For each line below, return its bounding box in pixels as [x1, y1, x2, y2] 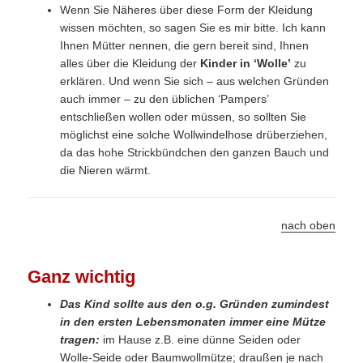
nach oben [280, 218, 335, 232]
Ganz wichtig [28, 267, 136, 288]
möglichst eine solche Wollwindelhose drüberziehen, [60, 128, 328, 142]
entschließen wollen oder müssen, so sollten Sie [60, 110, 307, 124]
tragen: [60, 333, 100, 347]
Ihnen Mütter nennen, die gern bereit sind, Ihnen [60, 39, 310, 53]
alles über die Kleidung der [60, 57, 201, 70]
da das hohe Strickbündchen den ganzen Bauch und [60, 146, 330, 160]
